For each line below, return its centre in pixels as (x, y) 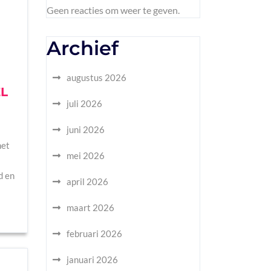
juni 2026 (86, 129)
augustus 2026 (96, 77)
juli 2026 (84, 103)
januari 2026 (92, 260)
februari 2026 (94, 233)
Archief (83, 48)
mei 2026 (86, 155)
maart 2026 (90, 207)
